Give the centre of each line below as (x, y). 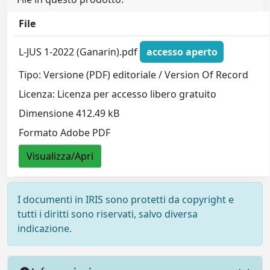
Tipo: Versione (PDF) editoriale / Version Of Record (134, 74)
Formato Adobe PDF (65, 132)
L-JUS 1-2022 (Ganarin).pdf (80, 52)
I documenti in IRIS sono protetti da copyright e (126, 200)
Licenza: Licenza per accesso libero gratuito (118, 94)
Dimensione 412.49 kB (69, 113)
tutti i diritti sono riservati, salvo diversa (108, 214)
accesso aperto (182, 52)
